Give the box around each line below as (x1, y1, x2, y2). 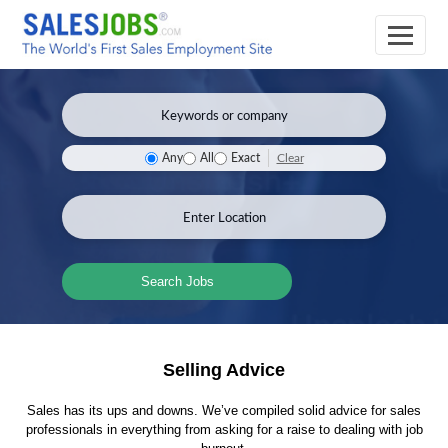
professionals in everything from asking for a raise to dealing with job (25, 422, 423, 437)
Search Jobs (140, 274, 214, 289)
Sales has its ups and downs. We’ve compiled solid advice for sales (27, 403, 421, 418)
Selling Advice (163, 360, 285, 380)
